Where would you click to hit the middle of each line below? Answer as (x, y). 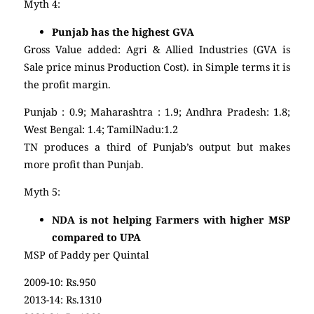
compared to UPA (96, 237)
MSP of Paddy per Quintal (86, 254)
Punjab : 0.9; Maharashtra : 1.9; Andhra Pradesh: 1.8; (157, 112)
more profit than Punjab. (85, 165)
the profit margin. (67, 84)
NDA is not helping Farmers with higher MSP (171, 219)
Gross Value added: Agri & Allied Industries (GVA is (157, 49)
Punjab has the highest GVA (124, 32)
